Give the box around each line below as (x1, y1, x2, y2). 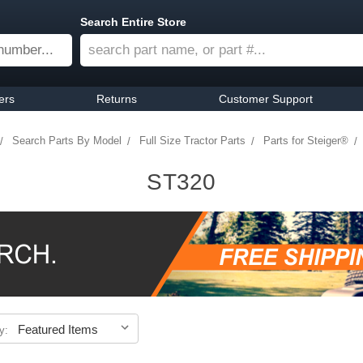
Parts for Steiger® (263, 135, 348, 147)
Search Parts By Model (11, 135, 122, 147)
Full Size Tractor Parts (139, 135, 246, 147)
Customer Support (219, 92, 314, 105)
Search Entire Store (79, 15, 186, 28)
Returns (96, 92, 137, 105)
